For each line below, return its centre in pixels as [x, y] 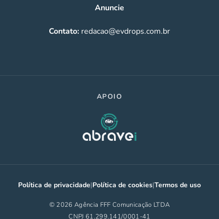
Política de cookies [122, 185]
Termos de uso [178, 185]
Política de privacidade [54, 185]
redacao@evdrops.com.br [126, 31]
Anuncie [109, 8]
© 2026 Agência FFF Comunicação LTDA [109, 205]
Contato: [65, 31]
